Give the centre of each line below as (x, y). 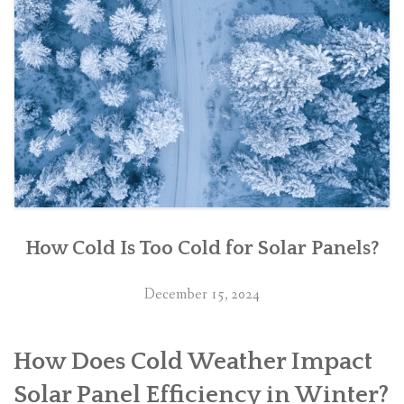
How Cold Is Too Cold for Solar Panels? (202, 248)
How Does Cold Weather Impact (193, 361)
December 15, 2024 (202, 294)
